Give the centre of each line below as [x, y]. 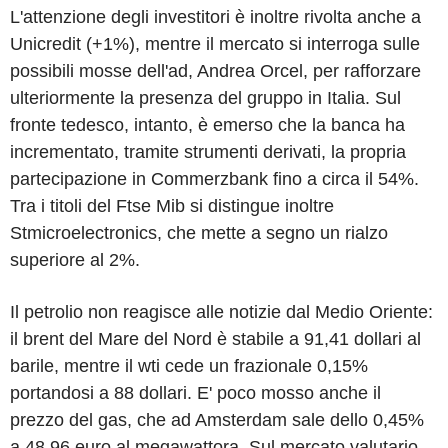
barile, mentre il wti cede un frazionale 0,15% [189, 366]
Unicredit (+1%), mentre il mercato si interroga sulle [215, 44]
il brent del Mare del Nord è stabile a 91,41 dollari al [215, 339]
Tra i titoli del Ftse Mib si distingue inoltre [172, 206]
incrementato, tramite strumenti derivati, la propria [208, 152]
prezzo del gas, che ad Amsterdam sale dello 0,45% [217, 420]
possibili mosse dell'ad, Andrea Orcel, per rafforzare [215, 71]
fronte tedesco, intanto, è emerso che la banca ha [207, 125]
